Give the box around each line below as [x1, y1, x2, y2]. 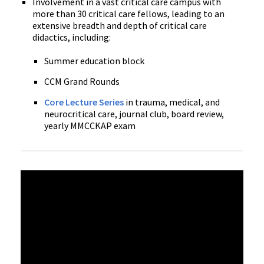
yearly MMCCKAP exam [44, 119, 136, 131]
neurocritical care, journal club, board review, [44, 107, 224, 120]
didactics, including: [32, 31, 111, 43]
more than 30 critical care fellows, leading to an [32, 7, 225, 19]
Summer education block [44, 54, 144, 67]
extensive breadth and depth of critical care [32, 19, 207, 31]
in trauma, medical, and [124, 95, 220, 108]
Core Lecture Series [44, 95, 124, 108]
